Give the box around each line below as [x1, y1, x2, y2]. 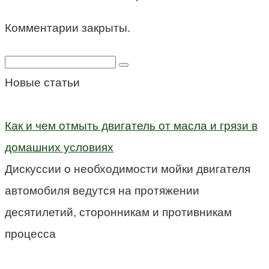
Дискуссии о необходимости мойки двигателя [5, 162, 250, 175]
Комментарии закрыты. [5, 21, 130, 34]
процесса [5, 227, 56, 240]
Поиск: [4, 53, 40, 67]
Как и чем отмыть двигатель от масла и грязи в [5, 119, 258, 132]
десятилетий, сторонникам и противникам [5, 205, 232, 219]
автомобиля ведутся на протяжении [5, 184, 199, 197]
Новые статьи [5, 76, 80, 89]
